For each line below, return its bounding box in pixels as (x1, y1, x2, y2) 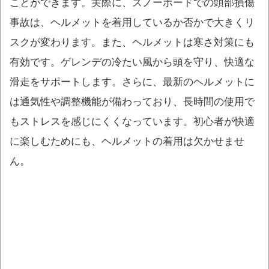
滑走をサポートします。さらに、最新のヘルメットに (10, 75, 255, 88)
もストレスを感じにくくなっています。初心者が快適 (10, 115, 255, 127)
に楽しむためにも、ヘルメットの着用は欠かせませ (10, 134, 244, 147)
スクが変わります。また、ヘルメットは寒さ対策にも (10, 35, 255, 48)
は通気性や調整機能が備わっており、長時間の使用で (10, 95, 255, 107)
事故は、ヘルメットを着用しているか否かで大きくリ (10, 16, 255, 28)
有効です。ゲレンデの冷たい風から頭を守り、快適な (10, 55, 255, 68)
